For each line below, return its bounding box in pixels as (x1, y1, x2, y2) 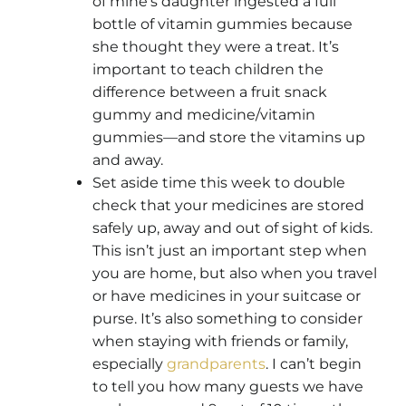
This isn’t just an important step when (92, 241, 367, 259)
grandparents (167, 354, 266, 372)
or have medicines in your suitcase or (92, 286, 361, 304)
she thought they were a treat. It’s (92, 37, 339, 55)
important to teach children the (92, 60, 324, 78)
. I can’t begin (266, 354, 362, 372)
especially (92, 354, 167, 372)
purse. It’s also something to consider (92, 309, 362, 327)
